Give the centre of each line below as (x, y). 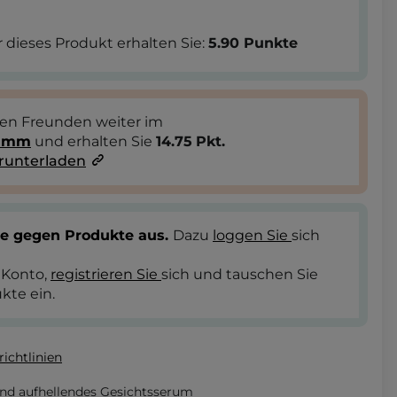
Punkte (271, 43)
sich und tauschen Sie (240, 274)
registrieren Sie (106, 274)
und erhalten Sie (93, 141)
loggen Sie (252, 235)
